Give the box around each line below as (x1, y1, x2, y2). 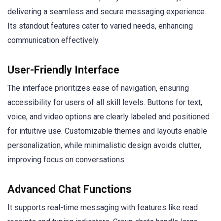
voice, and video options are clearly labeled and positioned (7, 112, 210, 122)
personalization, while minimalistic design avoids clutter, (7, 141, 201, 150)
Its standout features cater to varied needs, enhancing (7, 21, 193, 31)
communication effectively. (7, 35, 100, 45)
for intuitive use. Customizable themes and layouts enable (7, 126, 207, 136)
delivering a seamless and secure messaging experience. (7, 6, 206, 16)
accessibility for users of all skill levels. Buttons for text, (7, 98, 202, 108)
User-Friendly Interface (7, 64, 119, 76)
